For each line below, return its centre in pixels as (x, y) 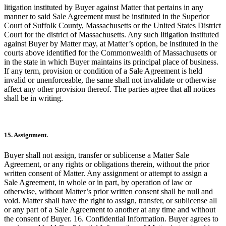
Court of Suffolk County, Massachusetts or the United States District (112, 26)
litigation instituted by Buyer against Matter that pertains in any (104, 8)
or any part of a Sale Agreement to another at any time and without (110, 209)
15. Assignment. (26, 135)
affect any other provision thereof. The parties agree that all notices (110, 89)
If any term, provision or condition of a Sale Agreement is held (103, 71)
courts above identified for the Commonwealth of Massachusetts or (110, 53)
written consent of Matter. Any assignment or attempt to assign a (106, 173)
